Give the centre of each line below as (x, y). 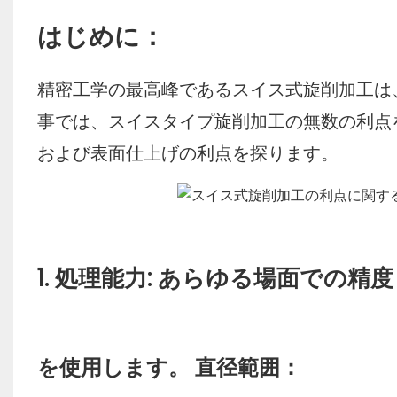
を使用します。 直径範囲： (169, 368)
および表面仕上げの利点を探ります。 (187, 154)
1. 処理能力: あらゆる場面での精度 (215, 279)
